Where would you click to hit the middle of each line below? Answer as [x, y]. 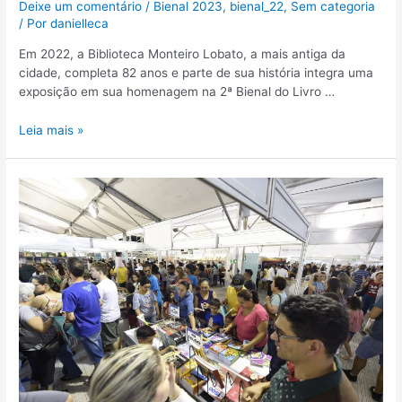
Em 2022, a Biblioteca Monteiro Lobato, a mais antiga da [183, 54]
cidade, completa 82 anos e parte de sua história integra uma [197, 73]
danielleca [80, 24]
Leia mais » [52, 130]
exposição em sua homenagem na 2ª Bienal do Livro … [177, 92]
